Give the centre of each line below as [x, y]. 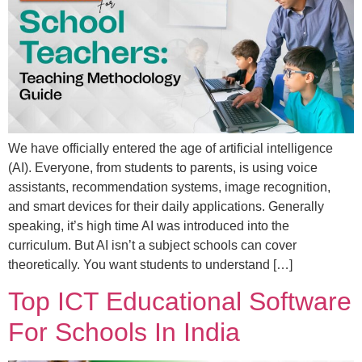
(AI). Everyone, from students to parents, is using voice [163, 167]
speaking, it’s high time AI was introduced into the [149, 225]
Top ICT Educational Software [180, 301]
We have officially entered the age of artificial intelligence [170, 148]
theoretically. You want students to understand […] [150, 264]
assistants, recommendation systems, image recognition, [169, 187]
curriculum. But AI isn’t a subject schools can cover [152, 245]
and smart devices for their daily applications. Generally [166, 206]
